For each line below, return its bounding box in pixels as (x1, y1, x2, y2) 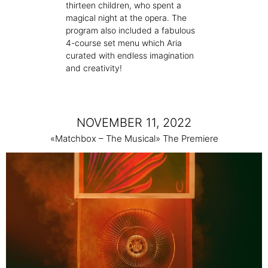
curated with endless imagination (66, 50, 194, 61)
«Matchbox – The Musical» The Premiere (50, 133, 218, 145)
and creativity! (66, 63, 122, 74)
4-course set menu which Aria (66, 38, 182, 48)
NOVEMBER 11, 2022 (77, 115, 191, 130)
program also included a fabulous (66, 25, 195, 36)
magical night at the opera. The (66, 13, 187, 23)
